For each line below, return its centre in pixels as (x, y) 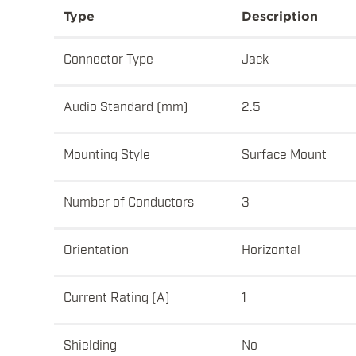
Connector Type (108, 58)
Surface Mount (284, 153)
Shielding (90, 344)
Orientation (96, 249)
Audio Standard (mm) (126, 106)
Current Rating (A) (117, 296)
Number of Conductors (129, 201)
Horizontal (271, 249)
